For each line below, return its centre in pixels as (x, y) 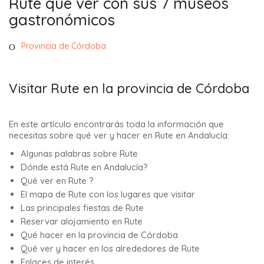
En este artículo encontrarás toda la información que (116, 124)
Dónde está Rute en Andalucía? (84, 167)
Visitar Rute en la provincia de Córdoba (129, 89)
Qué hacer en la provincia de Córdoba (99, 235)
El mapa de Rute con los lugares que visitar (108, 194)
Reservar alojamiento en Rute (82, 221)
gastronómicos (62, 20)
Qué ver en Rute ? (57, 180)
